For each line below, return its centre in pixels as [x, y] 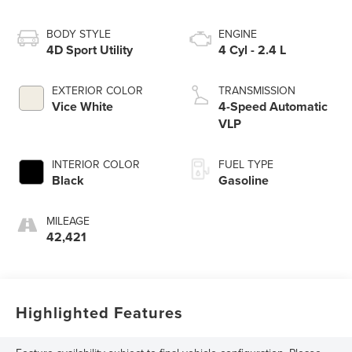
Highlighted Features [100, 312]
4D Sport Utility [90, 49]
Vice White [83, 106]
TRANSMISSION [257, 90]
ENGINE [238, 33]
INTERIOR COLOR [96, 164]
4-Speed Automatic [273, 106]
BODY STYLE [79, 33]
